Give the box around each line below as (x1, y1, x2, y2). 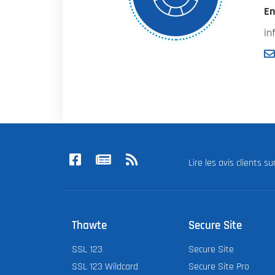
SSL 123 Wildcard (72, 261, 138, 271)
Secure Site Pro (188, 261, 249, 271)
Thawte (72, 220, 107, 232)
